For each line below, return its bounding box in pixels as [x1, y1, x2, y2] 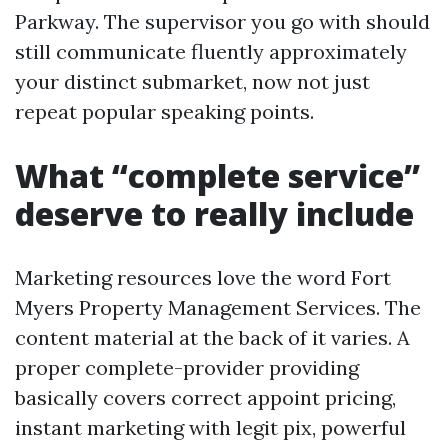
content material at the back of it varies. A [15, 325, 410, 350]
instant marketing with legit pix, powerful [15, 415, 406, 440]
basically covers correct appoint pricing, [15, 385, 396, 410]
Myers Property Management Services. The [15, 295, 421, 320]
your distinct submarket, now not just [15, 69, 370, 94]
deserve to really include [15, 192, 414, 235]
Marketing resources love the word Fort [15, 265, 391, 290]
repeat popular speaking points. [15, 99, 314, 124]
